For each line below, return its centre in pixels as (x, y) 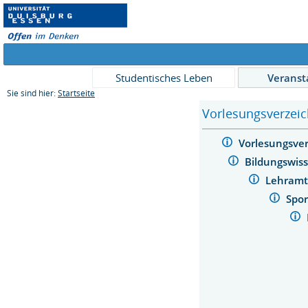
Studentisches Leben (164, 78)
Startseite (76, 93)
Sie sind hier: (32, 93)
